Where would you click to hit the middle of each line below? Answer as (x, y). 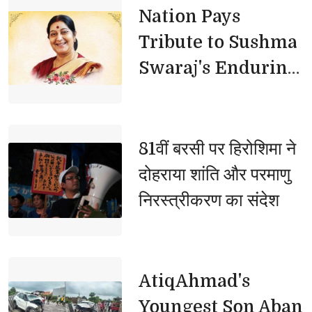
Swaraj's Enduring (218, 68)
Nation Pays (189, 17)
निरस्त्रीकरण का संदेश (209, 201)
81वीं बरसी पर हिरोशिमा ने (217, 149)
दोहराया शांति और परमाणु (214, 175)
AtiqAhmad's (194, 281)
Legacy (169, 94)
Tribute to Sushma (218, 42)
